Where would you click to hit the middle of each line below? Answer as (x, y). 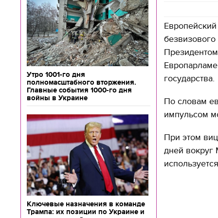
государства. (189, 79)
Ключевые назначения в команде (86, 204)
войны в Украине (57, 98)
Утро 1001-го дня (56, 74)
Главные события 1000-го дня (79, 90)
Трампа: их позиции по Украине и (86, 212)
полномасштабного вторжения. (82, 82)
